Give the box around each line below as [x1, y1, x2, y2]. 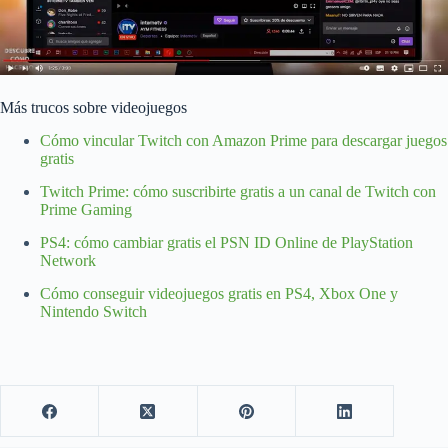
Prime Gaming [40, 201, 132, 219]
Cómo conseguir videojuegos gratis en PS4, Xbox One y [40, 284, 398, 302]
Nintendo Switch [40, 302, 147, 320]
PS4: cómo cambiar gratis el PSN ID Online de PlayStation [40, 233, 413, 251]
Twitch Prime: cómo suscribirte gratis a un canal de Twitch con [40, 183, 436, 201]
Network [40, 251, 96, 269]
